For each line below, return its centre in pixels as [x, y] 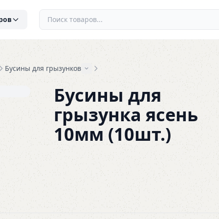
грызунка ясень [126, 115]
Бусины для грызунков [43, 68]
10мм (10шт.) [113, 134]
